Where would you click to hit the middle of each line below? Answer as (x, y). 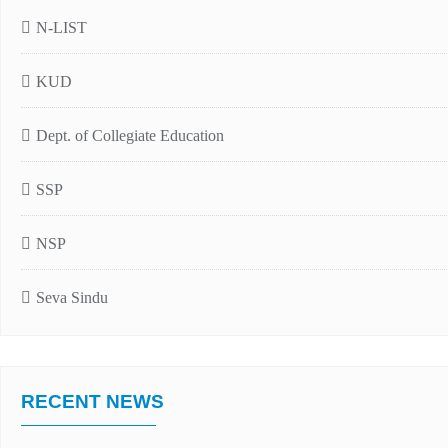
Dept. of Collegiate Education (130, 135)
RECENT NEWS (92, 401)
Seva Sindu (72, 297)
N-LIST (61, 27)
